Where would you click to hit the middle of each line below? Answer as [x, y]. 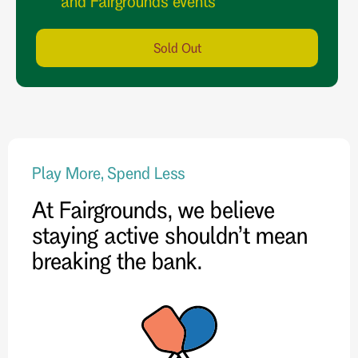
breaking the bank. [117, 260]
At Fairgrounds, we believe [153, 209]
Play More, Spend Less [109, 172]
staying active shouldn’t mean [170, 235]
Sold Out [177, 47]
